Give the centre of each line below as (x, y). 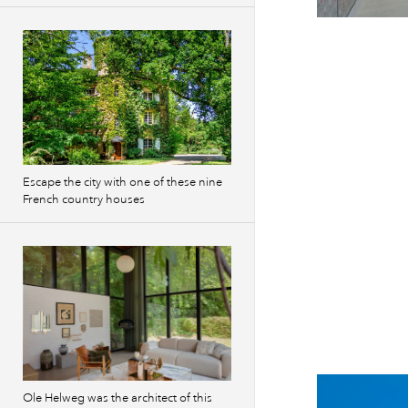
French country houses (84, 199)
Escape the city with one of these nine (122, 182)
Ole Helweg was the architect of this (117, 398)
